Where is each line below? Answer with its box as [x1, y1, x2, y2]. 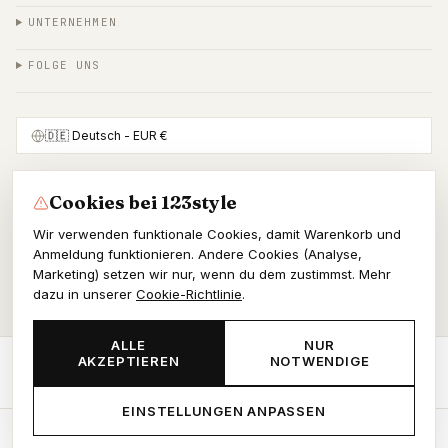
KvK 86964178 [16, 336, 97, 350]
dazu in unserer [33, 286, 132, 302]
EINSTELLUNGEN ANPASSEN [122, 403, 326, 419]
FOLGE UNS [27, 58, 101, 72]
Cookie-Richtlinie [136, 286, 242, 302]
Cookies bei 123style [49, 191, 237, 214]
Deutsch [72, 128, 121, 143]
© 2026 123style [16, 319, 107, 333]
